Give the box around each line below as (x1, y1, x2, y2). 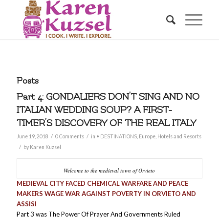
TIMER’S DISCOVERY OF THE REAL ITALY (16, 118, 196, 129)
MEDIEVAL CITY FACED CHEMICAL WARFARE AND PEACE (16, 179, 188, 187)
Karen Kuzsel (29, 144, 61, 150)
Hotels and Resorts (157, 133, 201, 139)
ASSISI (16, 200, 37, 208)
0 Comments (55, 133, 84, 139)
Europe (138, 133, 155, 139)
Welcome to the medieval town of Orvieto (64, 167, 155, 174)
